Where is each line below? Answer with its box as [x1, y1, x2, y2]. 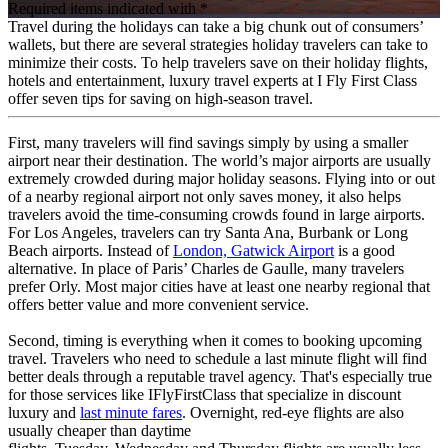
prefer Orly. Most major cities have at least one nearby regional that [8, 277, 430, 295]
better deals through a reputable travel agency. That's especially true [8, 367, 432, 385]
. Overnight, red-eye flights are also [182, 403, 404, 421]
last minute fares [80, 403, 182, 421]
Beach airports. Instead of [8, 241, 173, 259]
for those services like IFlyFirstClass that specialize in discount [8, 385, 401, 403]
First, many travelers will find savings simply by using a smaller [8, 133, 408, 151]
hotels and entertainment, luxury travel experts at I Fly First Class [8, 71, 417, 89]
